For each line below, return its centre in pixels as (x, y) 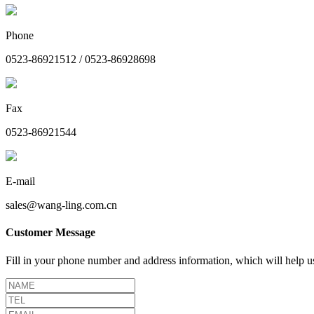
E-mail (20, 182)
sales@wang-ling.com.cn (61, 205)
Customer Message (50, 233)
